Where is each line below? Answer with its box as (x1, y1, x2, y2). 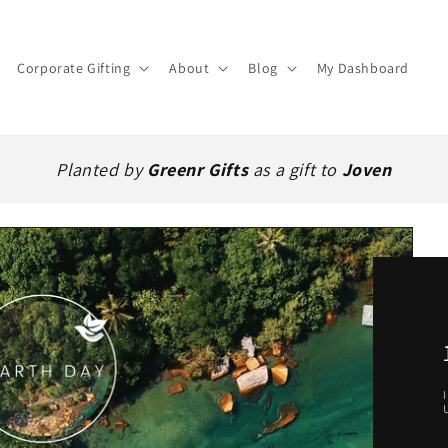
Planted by (56, 158, 147, 181)
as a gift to (248, 158, 342, 181)
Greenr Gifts (147, 158, 249, 181)
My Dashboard (316, 58, 409, 77)
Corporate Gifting (17, 58, 131, 77)
